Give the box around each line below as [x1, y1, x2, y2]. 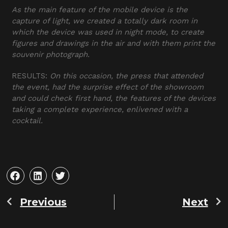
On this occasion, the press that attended [50, 71, 204, 81]
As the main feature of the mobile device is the [12, 5, 188, 15]
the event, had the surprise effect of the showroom [12, 82, 204, 92]
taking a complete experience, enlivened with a [12, 105, 188, 115]
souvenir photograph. [12, 50, 90, 60]
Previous [20, 196, 67, 209]
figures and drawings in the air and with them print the [12, 39, 216, 48]
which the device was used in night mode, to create [12, 27, 205, 37]
